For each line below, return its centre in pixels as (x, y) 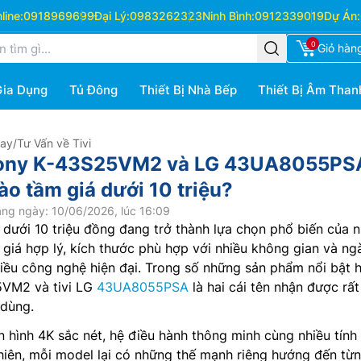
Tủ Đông (93, 90)
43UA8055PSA (143, 287)
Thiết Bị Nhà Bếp (188, 90)
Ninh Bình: (228, 16)
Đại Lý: (112, 16)
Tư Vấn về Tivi (54, 143)
